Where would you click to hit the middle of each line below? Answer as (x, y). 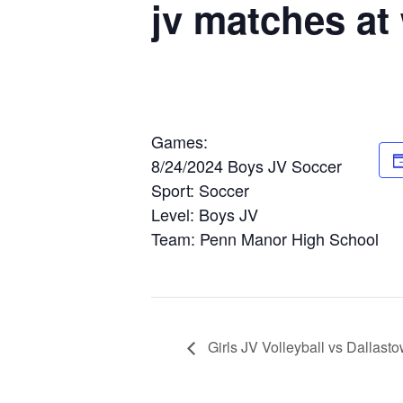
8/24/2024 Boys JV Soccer (246, 166)
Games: (179, 141)
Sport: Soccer (200, 190)
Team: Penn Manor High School (265, 238)
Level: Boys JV (205, 214)
